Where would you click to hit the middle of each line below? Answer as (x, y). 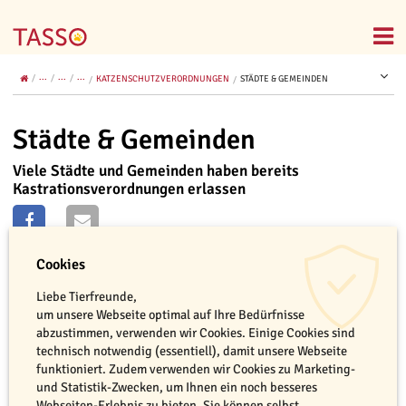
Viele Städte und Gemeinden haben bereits (155, 171)
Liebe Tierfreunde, (87, 296)
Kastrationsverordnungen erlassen (129, 189)
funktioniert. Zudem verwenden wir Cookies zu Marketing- (196, 368)
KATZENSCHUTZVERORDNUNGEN (162, 79)
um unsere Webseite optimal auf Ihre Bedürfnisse (170, 314)
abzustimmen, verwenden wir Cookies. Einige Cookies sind (196, 332)
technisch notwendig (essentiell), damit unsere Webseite (192, 350)
